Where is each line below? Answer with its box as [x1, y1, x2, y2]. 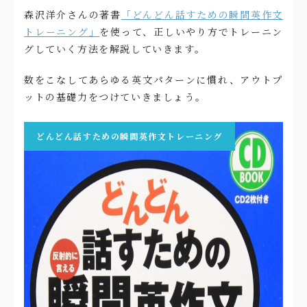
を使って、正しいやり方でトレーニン [99, 25, 283, 39]
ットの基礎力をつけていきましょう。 [24, 90, 206, 104]
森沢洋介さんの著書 [24, 8, 121, 22]
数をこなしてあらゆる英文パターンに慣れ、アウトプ [24, 73, 283, 87]
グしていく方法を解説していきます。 [24, 42, 206, 56]
